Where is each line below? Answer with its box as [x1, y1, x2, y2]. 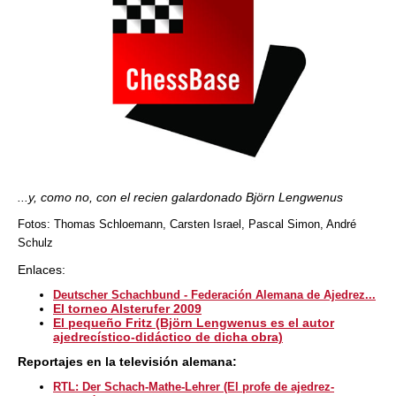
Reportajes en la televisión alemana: [18, 354, 237, 369]
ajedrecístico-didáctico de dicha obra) [53, 330, 283, 344]
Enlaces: [18, 263, 65, 277]
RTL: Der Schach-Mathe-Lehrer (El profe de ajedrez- [53, 380, 334, 393]
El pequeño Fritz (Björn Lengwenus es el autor [53, 316, 334, 330]
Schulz [18, 236, 53, 249]
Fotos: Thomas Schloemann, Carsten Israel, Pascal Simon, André [18, 217, 356, 231]
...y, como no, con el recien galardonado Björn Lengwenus [18, 190, 343, 204]
